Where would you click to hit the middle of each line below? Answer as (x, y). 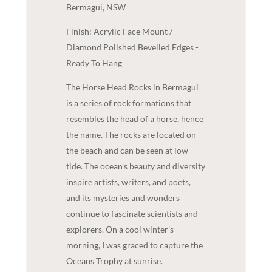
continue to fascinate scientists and (132, 213)
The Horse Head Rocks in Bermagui (132, 87)
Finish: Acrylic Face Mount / (119, 31)
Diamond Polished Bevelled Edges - (132, 47)
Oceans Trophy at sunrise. (114, 260)
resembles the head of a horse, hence (134, 118)
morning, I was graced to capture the (134, 245)
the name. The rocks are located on (131, 134)
